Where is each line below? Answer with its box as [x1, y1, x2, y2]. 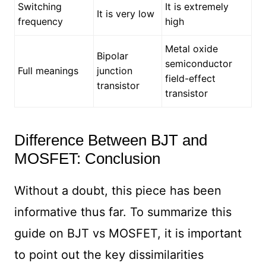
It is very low [96, 8, 154, 20]
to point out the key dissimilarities [14, 248, 204, 262]
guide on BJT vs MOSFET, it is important [14, 226, 242, 241]
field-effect [164, 72, 216, 85]
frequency [17, 15, 63, 28]
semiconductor [164, 58, 232, 70]
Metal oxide [164, 43, 218, 55]
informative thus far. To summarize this [14, 205, 232, 220]
